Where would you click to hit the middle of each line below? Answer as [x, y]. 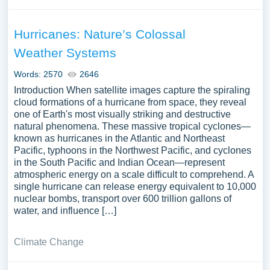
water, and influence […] [65, 211]
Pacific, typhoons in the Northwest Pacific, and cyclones [132, 150]
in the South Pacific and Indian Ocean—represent [119, 162]
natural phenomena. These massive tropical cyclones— [132, 126]
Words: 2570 [38, 74]
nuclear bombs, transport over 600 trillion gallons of [122, 199]
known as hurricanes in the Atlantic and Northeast [119, 138]
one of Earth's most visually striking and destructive [122, 114]
